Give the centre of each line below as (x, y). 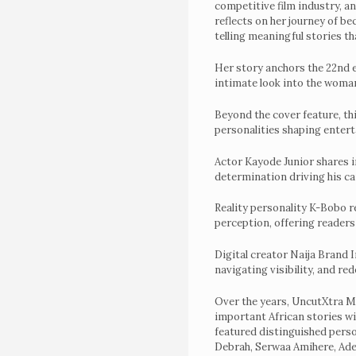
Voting (237, 67)
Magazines (247, 172)
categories (246, 119)
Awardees (244, 329)
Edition (233, 224)
